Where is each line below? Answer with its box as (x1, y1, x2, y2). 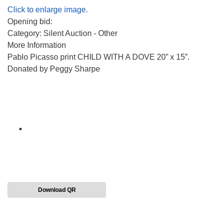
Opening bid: (7, 17, 52, 26)
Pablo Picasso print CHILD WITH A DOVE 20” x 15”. (7, 52, 189, 61)
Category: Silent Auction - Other (7, 29, 117, 37)
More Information (7, 40, 66, 49)
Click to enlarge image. (7, 5, 88, 14)
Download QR (37, 186, 76, 193)
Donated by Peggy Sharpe (7, 64, 100, 73)
